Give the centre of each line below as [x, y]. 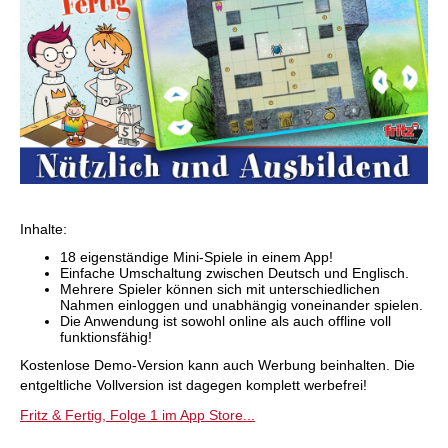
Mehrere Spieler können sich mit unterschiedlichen [220, 288]
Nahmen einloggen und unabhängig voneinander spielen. [241, 304]
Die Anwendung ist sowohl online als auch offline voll [225, 320]
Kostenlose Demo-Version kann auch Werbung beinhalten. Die [217, 364]
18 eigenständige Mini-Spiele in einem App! [196, 256]
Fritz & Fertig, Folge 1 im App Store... [137, 414]
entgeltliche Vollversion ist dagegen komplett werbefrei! [193, 384]
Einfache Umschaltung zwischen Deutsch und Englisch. [234, 272]
